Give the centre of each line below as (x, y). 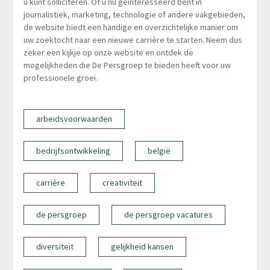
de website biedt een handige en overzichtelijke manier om (130, 27)
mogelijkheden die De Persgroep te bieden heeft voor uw (127, 65)
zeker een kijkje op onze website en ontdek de (108, 53)
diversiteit (55, 247)
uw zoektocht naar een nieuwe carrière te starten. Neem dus (133, 40)
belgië (159, 151)
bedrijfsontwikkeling (73, 151)
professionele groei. (60, 78)
